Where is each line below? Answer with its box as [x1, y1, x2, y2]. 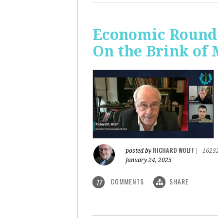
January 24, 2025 [126, 157, 172, 163]
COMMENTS [109, 176, 146, 186]
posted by [126, 147, 153, 154]
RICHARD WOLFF [153, 146, 194, 154]
